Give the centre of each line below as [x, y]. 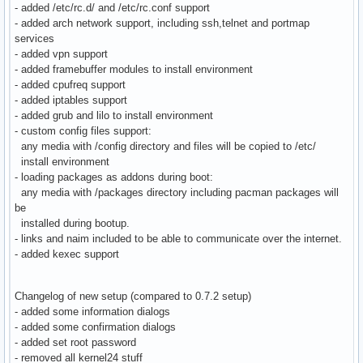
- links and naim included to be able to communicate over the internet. [178, 239]
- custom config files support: [83, 131]
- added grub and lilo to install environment [114, 116]
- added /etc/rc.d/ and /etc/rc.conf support [112, 8]
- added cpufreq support [70, 85]
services [34, 39]
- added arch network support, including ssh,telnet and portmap [162, 23]
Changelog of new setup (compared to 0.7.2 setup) [133, 297]
